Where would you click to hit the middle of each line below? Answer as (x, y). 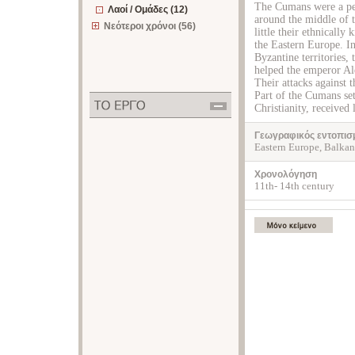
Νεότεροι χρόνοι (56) (150, 26)
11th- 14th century (294, 186)
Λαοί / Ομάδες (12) (148, 10)
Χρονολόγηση (286, 174)
